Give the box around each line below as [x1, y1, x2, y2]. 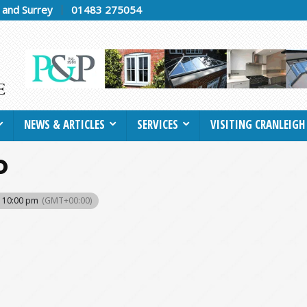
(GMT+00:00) [42, 194, 92, 206]
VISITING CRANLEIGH [210, 116, 305, 132]
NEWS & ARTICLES [24, 116, 105, 132]
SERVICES [137, 116, 178, 132]
